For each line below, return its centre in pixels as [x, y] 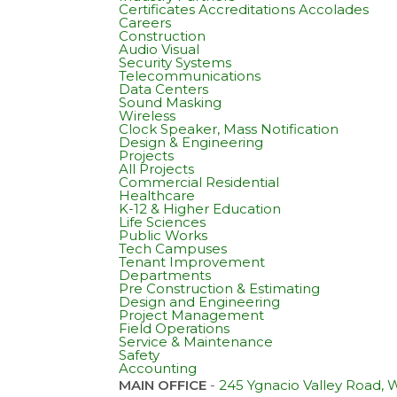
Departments [165, 275]
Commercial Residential [199, 182]
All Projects [157, 168]
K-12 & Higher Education [200, 208]
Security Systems [175, 62]
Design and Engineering [200, 301]
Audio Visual [160, 49]
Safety [140, 354]
